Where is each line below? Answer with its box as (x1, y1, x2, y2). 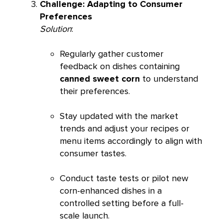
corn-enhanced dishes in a (60, 185, 162, 197)
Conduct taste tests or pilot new (60, 173, 188, 184)
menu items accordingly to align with (60, 135, 202, 147)
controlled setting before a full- (60, 198, 184, 209)
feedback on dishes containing (60, 61, 180, 72)
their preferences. (60, 86, 130, 97)
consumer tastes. (60, 148, 126, 159)
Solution (40, 23, 72, 35)
